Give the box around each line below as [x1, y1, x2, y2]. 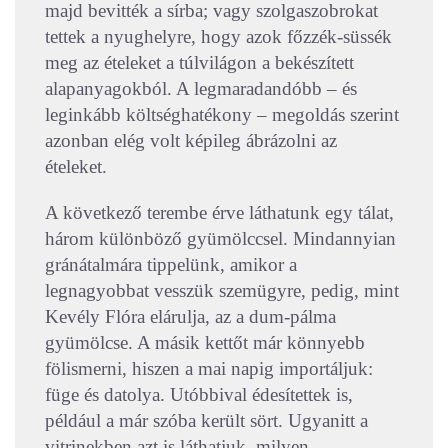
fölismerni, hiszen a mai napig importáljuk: [45, 358, 373, 380]
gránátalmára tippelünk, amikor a [45, 254, 297, 276]
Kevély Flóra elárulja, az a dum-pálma [45, 306, 336, 328]
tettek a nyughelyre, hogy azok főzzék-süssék [45, 26, 392, 48]
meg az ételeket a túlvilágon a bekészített [45, 52, 354, 74]
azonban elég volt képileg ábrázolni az [45, 130, 337, 152]
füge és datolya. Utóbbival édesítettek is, [45, 384, 353, 406]
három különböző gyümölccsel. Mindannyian [45, 228, 396, 250]
